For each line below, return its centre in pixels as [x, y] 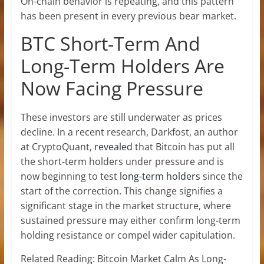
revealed [113, 147]
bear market [205, 16]
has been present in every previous [98, 16]
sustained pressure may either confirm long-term [130, 221]
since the [221, 176]
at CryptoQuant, [57, 147]
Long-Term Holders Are [122, 66]
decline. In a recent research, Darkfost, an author [129, 132]
